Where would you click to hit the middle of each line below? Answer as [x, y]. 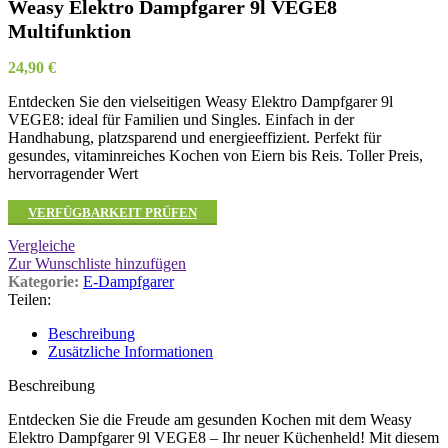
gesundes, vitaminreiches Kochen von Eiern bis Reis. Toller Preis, [215, 156]
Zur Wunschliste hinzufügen [97, 264]
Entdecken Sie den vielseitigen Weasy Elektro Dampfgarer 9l [200, 102]
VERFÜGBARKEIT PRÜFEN [112, 213]
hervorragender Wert [73, 174]
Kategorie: [43, 282]
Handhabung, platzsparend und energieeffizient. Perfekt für [194, 138]
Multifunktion [69, 31]
